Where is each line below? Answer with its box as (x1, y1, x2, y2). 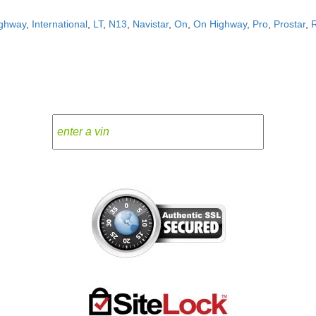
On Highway (193, 18, 247, 30)
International (32, 18, 87, 30)
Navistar (133, 18, 169, 30)
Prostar (274, 18, 305, 30)
